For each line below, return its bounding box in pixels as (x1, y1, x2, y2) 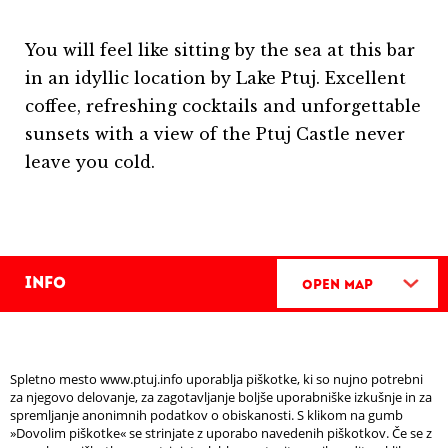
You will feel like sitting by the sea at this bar (25, 39, 415, 60)
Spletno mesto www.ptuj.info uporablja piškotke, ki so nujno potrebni (10, 370, 423, 388)
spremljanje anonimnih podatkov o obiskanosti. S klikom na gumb (10, 406, 403, 424)
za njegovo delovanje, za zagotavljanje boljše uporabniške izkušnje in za (10, 388, 432, 406)
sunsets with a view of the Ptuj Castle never (25, 123, 405, 144)
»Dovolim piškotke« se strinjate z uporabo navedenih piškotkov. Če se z (10, 424, 432, 442)
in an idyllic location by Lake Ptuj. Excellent (25, 67, 406, 88)
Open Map (302, 278, 373, 292)
